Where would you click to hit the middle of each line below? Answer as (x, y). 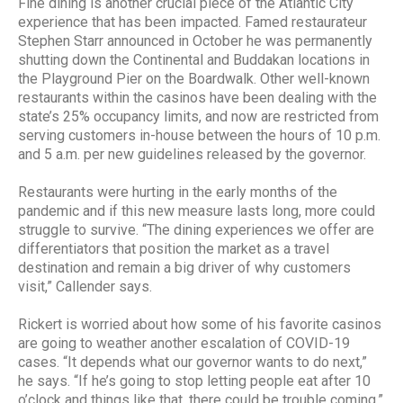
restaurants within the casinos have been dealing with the (197, 97)
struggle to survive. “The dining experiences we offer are (196, 229)
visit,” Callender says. (85, 286)
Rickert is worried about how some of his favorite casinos (200, 324)
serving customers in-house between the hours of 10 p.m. (199, 135)
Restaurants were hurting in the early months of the (178, 192)
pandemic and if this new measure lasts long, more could (197, 210)
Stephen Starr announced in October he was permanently (195, 40)
